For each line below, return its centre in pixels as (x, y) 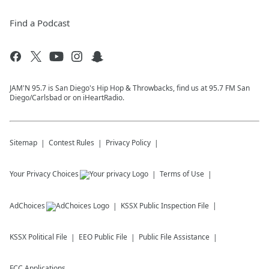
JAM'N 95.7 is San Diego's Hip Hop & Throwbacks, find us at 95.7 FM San (130, 88)
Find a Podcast (40, 23)
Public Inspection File (174, 206)
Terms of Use (182, 174)
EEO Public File (103, 237)
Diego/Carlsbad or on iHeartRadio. (67, 98)
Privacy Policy (128, 143)
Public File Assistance (174, 237)
